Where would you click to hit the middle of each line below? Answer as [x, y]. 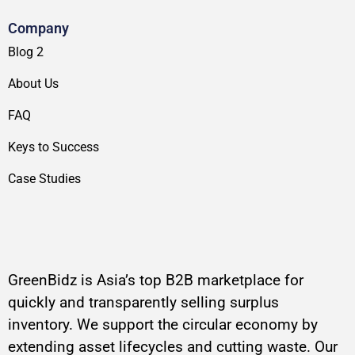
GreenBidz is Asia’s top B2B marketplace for [156, 281]
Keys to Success [53, 147]
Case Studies [44, 179]
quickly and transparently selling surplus [143, 303]
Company [38, 29]
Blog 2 [26, 52]
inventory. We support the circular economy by [163, 325]
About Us [33, 84]
